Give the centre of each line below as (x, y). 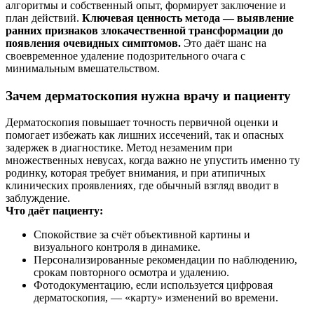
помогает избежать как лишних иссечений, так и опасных (145, 135)
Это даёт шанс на (224, 43)
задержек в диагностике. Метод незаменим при (119, 148)
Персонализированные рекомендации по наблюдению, (165, 260)
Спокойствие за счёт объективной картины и (142, 235)
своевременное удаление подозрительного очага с (125, 55)
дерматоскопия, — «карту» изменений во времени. (156, 298)
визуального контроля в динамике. (117, 247)
